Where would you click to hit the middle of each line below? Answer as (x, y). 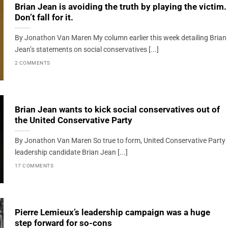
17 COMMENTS (34, 165)
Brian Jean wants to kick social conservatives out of (117, 110)
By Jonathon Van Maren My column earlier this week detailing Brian (120, 38)
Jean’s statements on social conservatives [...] (87, 50)
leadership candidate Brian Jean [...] (71, 153)
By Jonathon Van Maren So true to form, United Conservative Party (120, 141)
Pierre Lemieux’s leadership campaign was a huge (112, 213)
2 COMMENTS (32, 63)
